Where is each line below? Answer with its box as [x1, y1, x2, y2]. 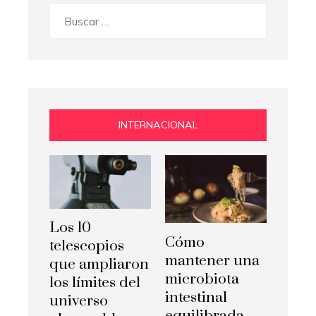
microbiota [165, 270, 239, 288]
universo [49, 292, 108, 311]
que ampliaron [49, 255, 149, 274]
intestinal [165, 288, 227, 307]
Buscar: [49, 6, 85, 20]
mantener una [165, 252, 260, 270]
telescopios [49, 237, 124, 256]
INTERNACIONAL [119, 119, 197, 132]
